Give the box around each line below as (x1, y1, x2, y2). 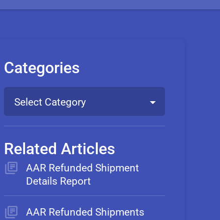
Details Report (26, 175, 91, 187)
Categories (4, 58, 80, 77)
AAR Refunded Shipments (26, 206, 144, 218)
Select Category (14, 96, 86, 108)
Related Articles (4, 139, 115, 158)
